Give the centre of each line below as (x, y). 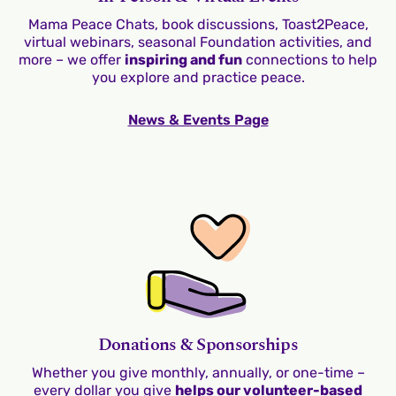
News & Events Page (198, 119)
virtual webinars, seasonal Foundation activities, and (198, 42)
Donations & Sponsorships (198, 344)
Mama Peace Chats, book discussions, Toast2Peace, (198, 24)
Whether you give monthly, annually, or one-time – (198, 372)
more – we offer (72, 59)
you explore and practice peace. (198, 77)
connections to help (310, 59)
